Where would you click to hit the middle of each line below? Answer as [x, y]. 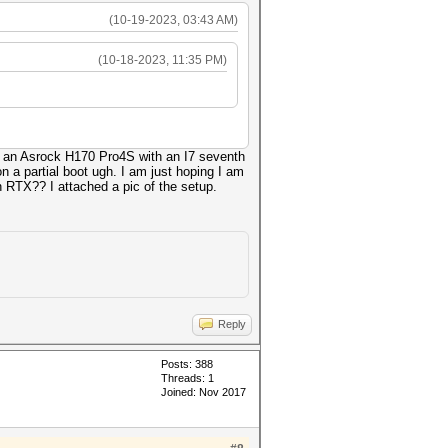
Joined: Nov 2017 [203, 392]
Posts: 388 [187, 364]
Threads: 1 [187, 378]
